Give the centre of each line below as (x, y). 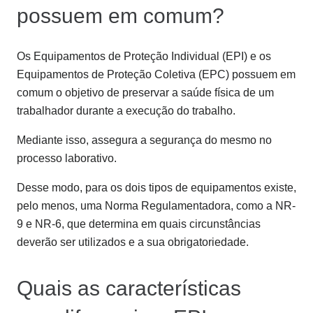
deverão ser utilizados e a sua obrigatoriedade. (133, 242)
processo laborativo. (67, 159)
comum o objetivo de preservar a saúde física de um (145, 93)
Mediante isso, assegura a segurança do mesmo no (144, 140)
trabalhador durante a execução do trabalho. (126, 111)
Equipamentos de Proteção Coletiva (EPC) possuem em (156, 75)
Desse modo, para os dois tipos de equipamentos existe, (156, 188)
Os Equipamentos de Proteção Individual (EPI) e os (144, 57)
